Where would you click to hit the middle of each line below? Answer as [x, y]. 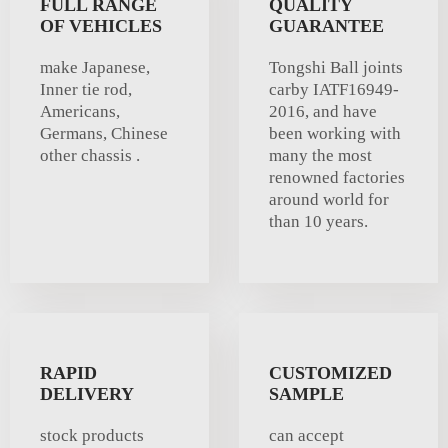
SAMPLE [306, 394]
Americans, [80, 112]
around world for [329, 200]
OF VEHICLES [101, 26]
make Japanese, [95, 68]
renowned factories [337, 178]
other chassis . [90, 156]
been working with [335, 134]
